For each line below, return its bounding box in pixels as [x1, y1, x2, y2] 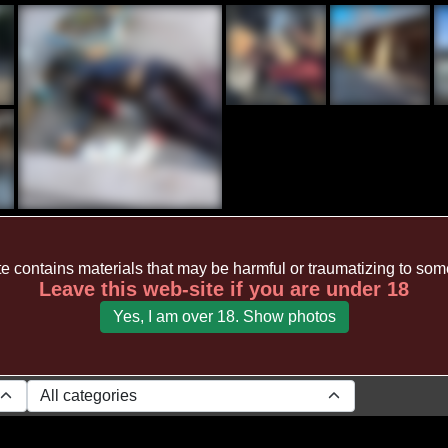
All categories [40, 387, 138, 404]
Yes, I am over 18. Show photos [112, 307, 336, 325]
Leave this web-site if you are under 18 [39, 277, 409, 300]
